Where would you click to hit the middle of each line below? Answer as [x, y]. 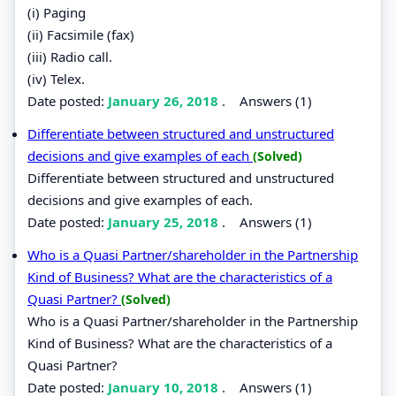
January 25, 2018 [165, 221]
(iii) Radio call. [70, 56]
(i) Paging [57, 12]
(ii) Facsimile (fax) [81, 34]
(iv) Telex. [56, 78]
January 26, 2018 [165, 100]
